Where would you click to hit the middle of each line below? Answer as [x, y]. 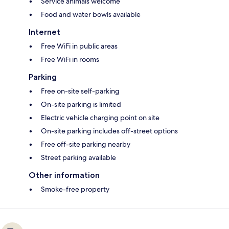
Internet [44, 32]
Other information [64, 175]
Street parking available [78, 157]
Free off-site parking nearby [86, 144]
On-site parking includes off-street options [109, 131]
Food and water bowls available [91, 14]
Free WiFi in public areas [79, 46]
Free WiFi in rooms [70, 59]
